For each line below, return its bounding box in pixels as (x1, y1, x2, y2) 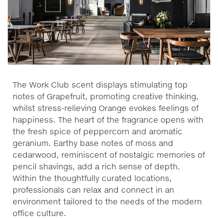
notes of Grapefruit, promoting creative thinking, (13, 91, 199, 101)
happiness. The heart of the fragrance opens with (13, 114, 204, 124)
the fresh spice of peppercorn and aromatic (13, 126, 183, 136)
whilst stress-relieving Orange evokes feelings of (13, 103, 199, 112)
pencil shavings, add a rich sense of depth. (13, 161, 181, 171)
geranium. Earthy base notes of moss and (13, 138, 174, 147)
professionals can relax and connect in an (13, 184, 175, 194)
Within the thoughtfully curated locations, (13, 173, 172, 182)
